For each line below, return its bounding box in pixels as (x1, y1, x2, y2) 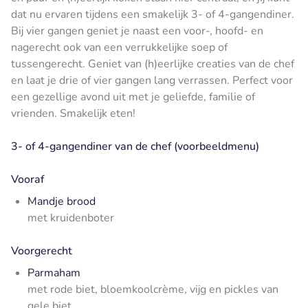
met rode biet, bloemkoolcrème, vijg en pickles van (27, 281, 278, 297)
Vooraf (11, 171, 44, 187)
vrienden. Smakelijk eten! (11, 105, 135, 121)
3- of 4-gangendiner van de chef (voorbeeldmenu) (11, 138, 259, 154)
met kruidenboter (27, 210, 114, 225)
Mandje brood (27, 193, 96, 209)
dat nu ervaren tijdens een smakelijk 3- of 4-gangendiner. (11, 6, 294, 22)
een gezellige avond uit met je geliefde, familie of (11, 89, 255, 104)
